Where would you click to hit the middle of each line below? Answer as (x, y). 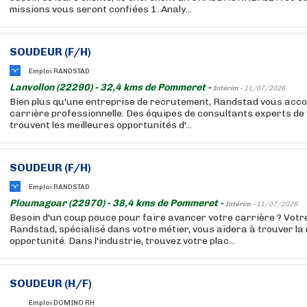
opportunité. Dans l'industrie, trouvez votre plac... (122, 241)
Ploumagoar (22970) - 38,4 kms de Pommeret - (118, 203)
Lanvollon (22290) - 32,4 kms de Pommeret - (111, 87)
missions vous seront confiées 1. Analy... (101, 9)
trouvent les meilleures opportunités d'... (101, 125)
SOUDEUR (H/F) (51, 283)
